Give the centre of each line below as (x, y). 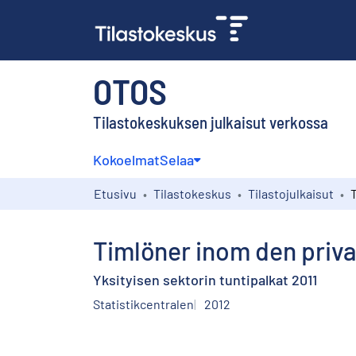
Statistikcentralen (143, 304)
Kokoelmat (126, 159)
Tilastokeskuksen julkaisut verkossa (211, 122)
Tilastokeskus (192, 193)
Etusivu (115, 193)
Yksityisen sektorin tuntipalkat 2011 (205, 279)
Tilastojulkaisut (291, 193)
